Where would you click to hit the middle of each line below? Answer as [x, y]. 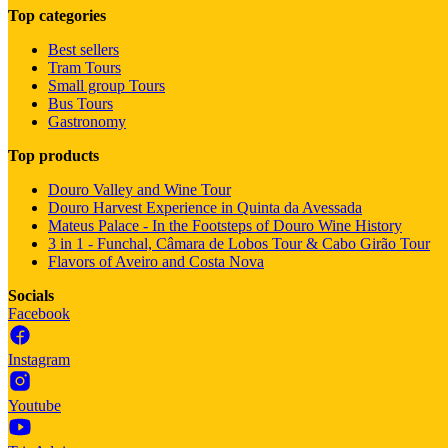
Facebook [39, 313]
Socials [31, 295]
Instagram [39, 359]
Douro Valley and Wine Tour [139, 189]
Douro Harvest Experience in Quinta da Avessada [205, 207]
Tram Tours [84, 67]
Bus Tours [80, 103]
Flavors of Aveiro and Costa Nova [156, 261]
